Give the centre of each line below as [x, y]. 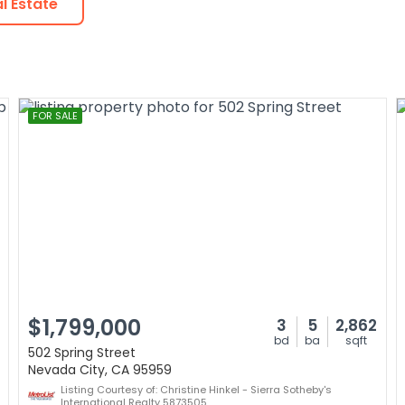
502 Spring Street [82, 353]
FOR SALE [55, 116]
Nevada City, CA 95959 [100, 370]
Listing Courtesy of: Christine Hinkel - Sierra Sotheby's [196, 390]
